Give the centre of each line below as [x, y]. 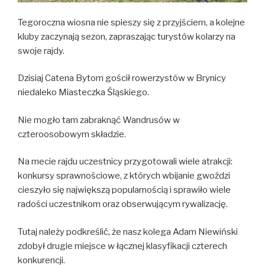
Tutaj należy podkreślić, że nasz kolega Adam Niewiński [128, 232]
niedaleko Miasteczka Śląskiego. [83, 93]
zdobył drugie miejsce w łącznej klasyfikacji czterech [122, 246]
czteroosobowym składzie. [72, 134]
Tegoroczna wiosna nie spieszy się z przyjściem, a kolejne [131, 22]
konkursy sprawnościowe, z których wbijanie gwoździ [124, 176]
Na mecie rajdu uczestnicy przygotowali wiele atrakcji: [125, 162]
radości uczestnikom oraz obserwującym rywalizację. [123, 204]
